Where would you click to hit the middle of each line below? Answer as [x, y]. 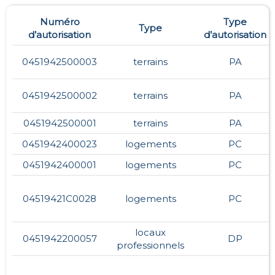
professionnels [150, 245]
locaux [150, 232]
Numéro [60, 21]
